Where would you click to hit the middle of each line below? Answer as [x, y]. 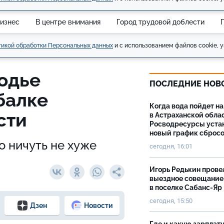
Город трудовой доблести [160, 22]
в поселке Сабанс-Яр [186, 187]
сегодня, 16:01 [171, 146]
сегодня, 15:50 [171, 201]
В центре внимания [68, 22]
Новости [98, 205]
